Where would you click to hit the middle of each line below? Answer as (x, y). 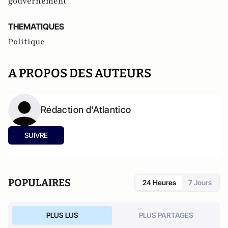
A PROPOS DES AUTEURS (80, 73)
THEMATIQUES (36, 26)
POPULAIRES (39, 183)
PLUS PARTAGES (166, 215)
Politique (26, 42)
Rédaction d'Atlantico (86, 110)
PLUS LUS (62, 215)
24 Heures (159, 182)
